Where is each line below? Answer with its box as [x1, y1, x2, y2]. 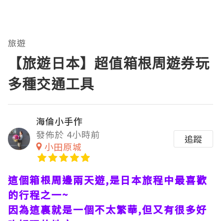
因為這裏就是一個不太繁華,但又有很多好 [8, 202, 207, 217]
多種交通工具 [8, 74, 95, 94]
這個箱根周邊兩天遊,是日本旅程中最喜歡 [8, 173, 207, 187]
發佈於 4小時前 [36, 128, 100, 141]
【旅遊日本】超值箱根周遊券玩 [8, 54, 210, 73]
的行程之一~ [8, 187, 69, 202]
